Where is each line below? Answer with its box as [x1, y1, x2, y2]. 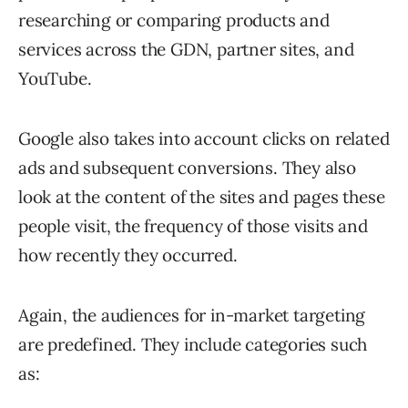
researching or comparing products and [18, 9, 330, 32]
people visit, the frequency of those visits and [18, 215, 368, 238]
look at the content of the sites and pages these [18, 186, 385, 209]
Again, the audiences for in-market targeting [18, 304, 366, 327]
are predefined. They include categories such [18, 333, 368, 356]
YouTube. [18, 67, 92, 90]
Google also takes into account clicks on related [18, 127, 390, 150]
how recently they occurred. [18, 244, 238, 267]
